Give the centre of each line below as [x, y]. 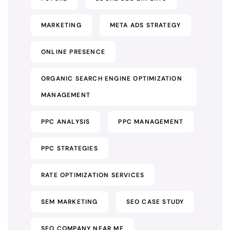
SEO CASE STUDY [155, 202]
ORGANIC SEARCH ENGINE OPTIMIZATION [112, 79]
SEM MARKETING [70, 202]
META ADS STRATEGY [145, 25]
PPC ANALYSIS [66, 122]
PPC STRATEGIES [70, 148]
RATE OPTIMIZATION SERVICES [93, 175]
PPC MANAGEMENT [151, 122]
